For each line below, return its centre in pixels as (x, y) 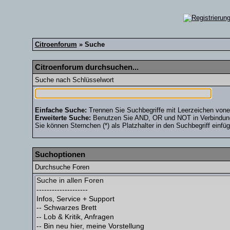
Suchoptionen (60, 154)
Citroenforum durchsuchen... (87, 67)
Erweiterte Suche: (63, 118)
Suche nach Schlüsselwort (74, 80)
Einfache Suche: (61, 110)
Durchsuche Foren (62, 167)
